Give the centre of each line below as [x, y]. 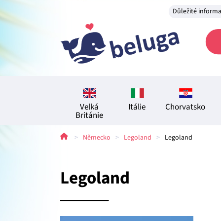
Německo [97, 138]
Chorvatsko [185, 107]
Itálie [137, 107]
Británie [90, 115]
